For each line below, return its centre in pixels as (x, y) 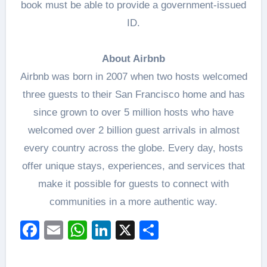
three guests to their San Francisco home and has (133, 94)
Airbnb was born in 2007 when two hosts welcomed (133, 77)
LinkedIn (147, 230)
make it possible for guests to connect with (133, 184)
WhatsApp (131, 230)
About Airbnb (133, 59)
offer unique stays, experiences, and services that (133, 166)
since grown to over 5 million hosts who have (133, 112)
